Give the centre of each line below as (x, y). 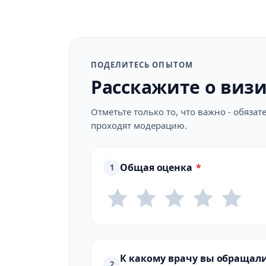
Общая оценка (156, 167)
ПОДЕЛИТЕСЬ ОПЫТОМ (142, 65)
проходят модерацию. (139, 125)
